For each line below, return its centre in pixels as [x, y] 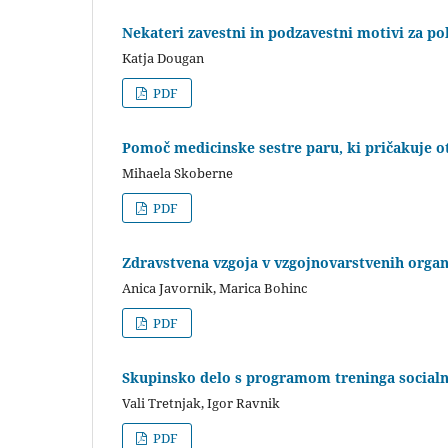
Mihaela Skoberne [177, 172]
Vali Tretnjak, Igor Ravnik [201, 402]
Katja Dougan [163, 57]
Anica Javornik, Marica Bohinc [214, 287]
